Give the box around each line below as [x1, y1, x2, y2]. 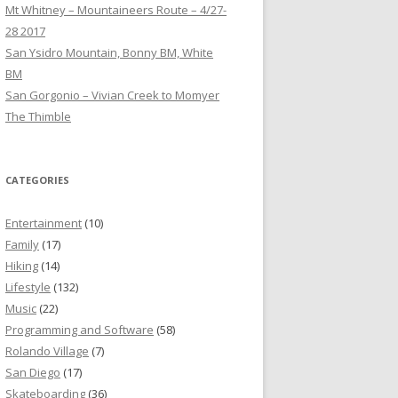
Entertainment [5, 215, 82, 232]
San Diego [5, 364, 60, 381]
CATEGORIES [5, 173, 69, 187]
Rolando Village [5, 343, 89, 360]
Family [5, 236, 39, 253]
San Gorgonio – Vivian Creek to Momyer [5, 87, 219, 104]
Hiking [5, 258, 38, 275]
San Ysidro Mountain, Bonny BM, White [5, 44, 213, 61]
